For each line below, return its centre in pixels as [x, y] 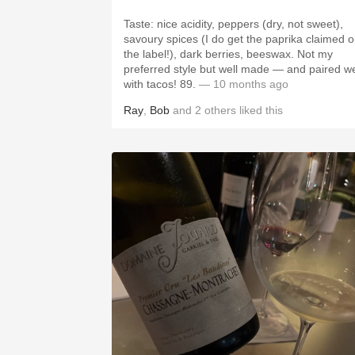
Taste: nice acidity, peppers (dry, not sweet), [233, 24]
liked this [260, 110]
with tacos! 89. [188, 84]
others [220, 110]
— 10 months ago [242, 84]
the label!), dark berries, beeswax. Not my [210, 54]
